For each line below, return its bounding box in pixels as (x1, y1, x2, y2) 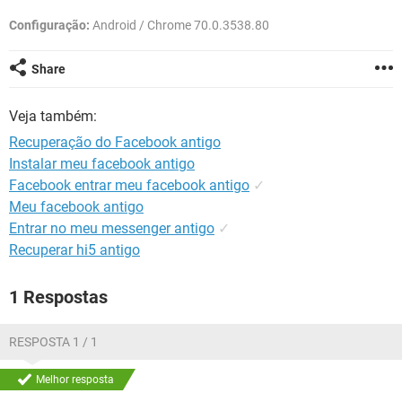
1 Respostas (9, 286, 108, 308)
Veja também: (9, 108, 97, 125)
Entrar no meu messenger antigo (9, 220, 214, 237)
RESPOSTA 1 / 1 (9, 335, 98, 349)
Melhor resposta (36, 373, 114, 386)
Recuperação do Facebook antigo (9, 134, 221, 151)
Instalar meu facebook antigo (9, 155, 195, 172)
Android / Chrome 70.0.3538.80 (90, 18, 269, 32)
